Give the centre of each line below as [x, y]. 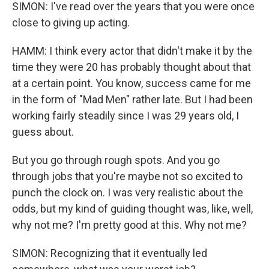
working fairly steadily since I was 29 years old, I [125, 116]
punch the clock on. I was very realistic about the [128, 192]
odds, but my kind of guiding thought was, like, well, [132, 209]
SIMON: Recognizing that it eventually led [110, 253]
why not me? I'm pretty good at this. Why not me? [129, 225]
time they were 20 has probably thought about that [131, 67]
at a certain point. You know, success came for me [131, 83]
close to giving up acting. [71, 23]
